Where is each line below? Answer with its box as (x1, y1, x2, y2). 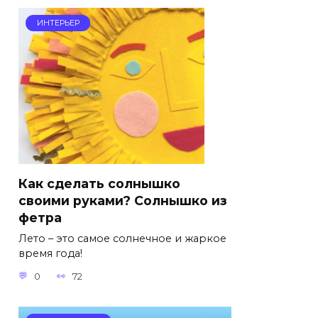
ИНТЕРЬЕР (36, 18, 79, 28)
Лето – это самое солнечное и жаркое (18, 232, 226, 246)
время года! (18, 247, 82, 261)
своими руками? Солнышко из (18, 193, 227, 209)
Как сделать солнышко (18, 176, 180, 192)
